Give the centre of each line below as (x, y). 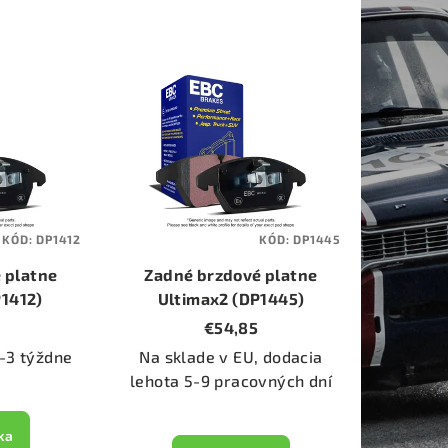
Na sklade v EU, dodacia (231, 357)
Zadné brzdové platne (231, 275)
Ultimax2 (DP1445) (231, 299)
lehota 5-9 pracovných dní (230, 381)
